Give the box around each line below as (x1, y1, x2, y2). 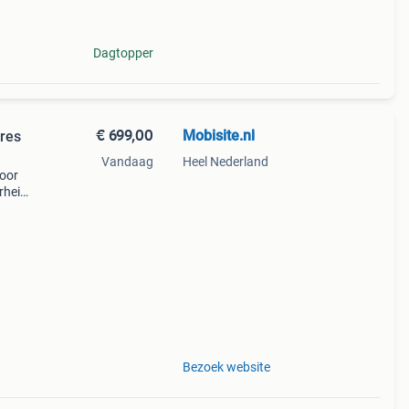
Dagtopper (92, 46, 153, 60)
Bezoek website (182, 360, 270, 374)
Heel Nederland (182, 154, 268, 169)
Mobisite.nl (182, 127, 255, 144)
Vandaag (100, 154, 153, 169)
